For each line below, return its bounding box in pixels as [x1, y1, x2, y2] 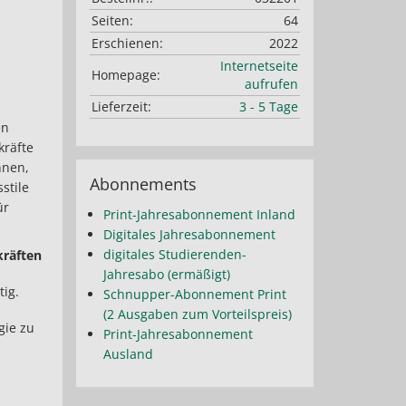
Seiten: [91, 12, 133, 29]
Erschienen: [91, 34, 163, 52]
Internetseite [219, 57, 298, 74]
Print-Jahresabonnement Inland [102, 206, 295, 223]
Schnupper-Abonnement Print [102, 285, 286, 303]
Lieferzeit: [91, 98, 151, 115]
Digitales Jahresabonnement [102, 226, 275, 243]
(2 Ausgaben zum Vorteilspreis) [102, 305, 292, 323]
